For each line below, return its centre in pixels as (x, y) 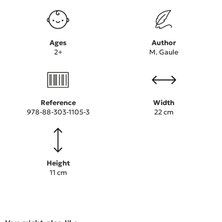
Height (58, 163)
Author (164, 43)
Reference (58, 103)
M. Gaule (164, 52)
